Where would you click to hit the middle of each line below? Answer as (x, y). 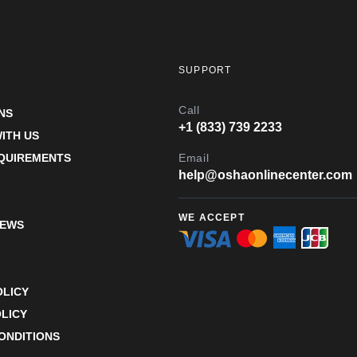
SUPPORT (205, 70)
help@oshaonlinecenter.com (265, 175)
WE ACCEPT (212, 218)
